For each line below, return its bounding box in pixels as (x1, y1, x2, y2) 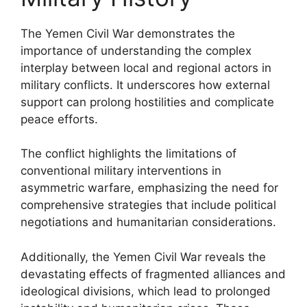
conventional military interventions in (21, 164, 221, 177)
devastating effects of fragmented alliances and (21, 267, 286, 281)
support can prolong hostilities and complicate (21, 95, 274, 109)
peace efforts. (21, 112, 98, 126)
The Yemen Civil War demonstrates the (21, 26, 235, 40)
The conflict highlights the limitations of (21, 147, 236, 160)
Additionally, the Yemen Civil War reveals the (21, 249, 266, 264)
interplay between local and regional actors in (21, 60, 271, 75)
